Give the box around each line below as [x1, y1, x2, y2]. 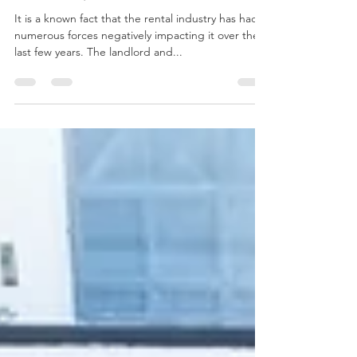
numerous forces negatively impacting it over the [14, 53, 259, 68]
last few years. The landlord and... [14, 70, 182, 84]
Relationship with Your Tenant [14, 5, 198, 26]
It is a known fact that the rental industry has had [14, 37, 258, 51]
